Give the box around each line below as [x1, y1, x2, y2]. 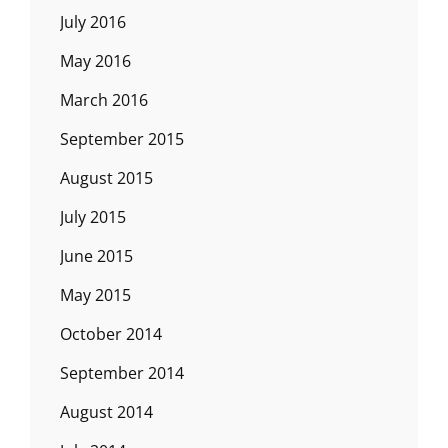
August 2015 [60, 167, 153, 189]
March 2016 [60, 89, 148, 111]
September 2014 [60, 362, 184, 384]
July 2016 [60, 11, 126, 33]
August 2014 [60, 401, 153, 423]
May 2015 [60, 284, 131, 306]
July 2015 [60, 206, 126, 228]
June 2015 [60, 245, 133, 267]
